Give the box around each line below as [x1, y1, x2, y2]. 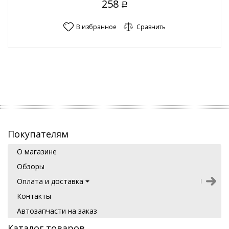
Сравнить [136, 22, 166, 32]
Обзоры [17, 162, 44, 172]
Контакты [17, 191, 51, 201]
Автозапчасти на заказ [17, 206, 97, 216]
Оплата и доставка [17, 176, 83, 187]
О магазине [17, 147, 57, 157]
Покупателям [8, 128, 68, 141]
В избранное [76, 22, 117, 32]
